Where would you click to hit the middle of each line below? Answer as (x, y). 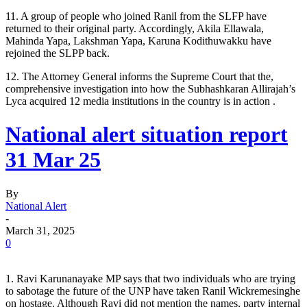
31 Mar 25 (53, 160)
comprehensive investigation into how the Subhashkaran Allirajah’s (150, 88)
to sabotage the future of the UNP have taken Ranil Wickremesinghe (153, 291)
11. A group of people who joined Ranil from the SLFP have (136, 16)
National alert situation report (147, 135)
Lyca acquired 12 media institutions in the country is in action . (140, 101)
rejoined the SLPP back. (58, 53)
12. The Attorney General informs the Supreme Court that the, (139, 76)
